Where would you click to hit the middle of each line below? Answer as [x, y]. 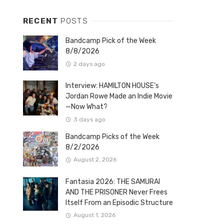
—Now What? [86, 107]
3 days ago [89, 119]
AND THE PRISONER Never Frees [116, 192]
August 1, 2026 [94, 215]
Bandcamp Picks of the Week [112, 136]
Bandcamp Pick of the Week [111, 41]
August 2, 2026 [95, 160]
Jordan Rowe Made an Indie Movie [119, 96]
